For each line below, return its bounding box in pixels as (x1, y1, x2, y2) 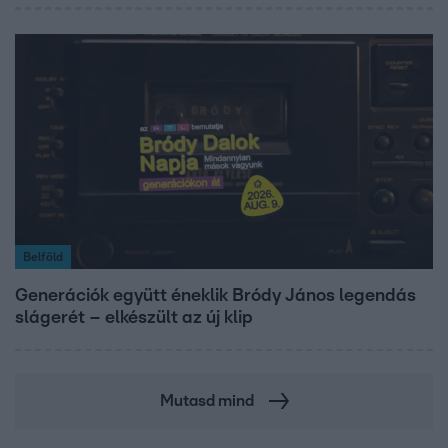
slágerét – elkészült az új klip (15, 308, 253, 327)
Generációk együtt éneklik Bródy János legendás (15, 286, 416, 305)
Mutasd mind (159, 392, 254, 409)
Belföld (23, 250, 63, 263)
